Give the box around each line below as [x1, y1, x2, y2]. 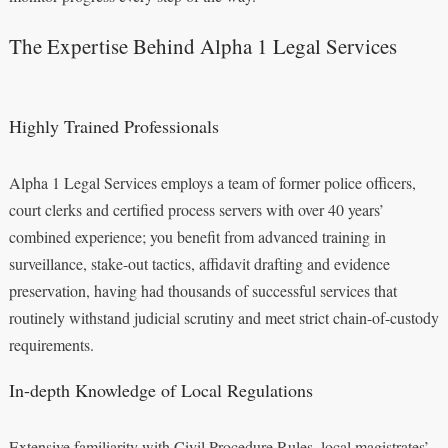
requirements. [8, 334, 94, 356]
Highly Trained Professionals [8, 114, 219, 139]
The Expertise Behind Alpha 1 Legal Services [8, 32, 397, 61]
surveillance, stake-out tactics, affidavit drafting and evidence [8, 253, 390, 275]
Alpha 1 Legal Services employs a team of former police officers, [8, 172, 416, 194]
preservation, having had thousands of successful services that [8, 280, 397, 302]
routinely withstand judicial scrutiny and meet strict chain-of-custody [8, 307, 439, 329]
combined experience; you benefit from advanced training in [8, 226, 386, 248]
